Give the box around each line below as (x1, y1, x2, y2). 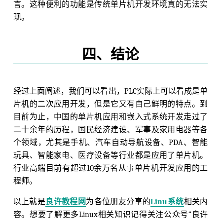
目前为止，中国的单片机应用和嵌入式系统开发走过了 (13, 112, 208, 122)
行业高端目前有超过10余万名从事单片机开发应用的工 (13, 164, 208, 173)
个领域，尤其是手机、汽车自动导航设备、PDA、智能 (13, 138, 208, 147)
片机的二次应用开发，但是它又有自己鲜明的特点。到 (13, 100, 208, 109)
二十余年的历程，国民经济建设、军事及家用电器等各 (13, 125, 208, 135)
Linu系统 (150, 197, 184, 207)
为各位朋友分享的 (86, 197, 151, 207)
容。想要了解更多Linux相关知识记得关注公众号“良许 (13, 210, 208, 220)
